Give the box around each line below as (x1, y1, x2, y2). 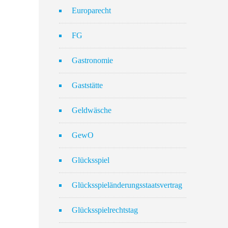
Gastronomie (72, 56, 113, 65)
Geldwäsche (72, 106, 111, 115)
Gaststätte (72, 81, 103, 90)
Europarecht (72, 6, 111, 15)
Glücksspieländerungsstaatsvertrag (72, 181, 182, 189)
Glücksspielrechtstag (72, 206, 138, 214)
